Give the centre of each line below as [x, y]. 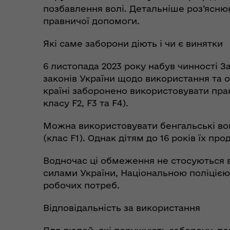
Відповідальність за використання [122, 208]
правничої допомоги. [91, 21]
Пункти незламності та [120, 104]
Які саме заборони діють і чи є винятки [133, 44]
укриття [92, 115]
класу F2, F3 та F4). [86, 103]
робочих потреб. [81, 185]
